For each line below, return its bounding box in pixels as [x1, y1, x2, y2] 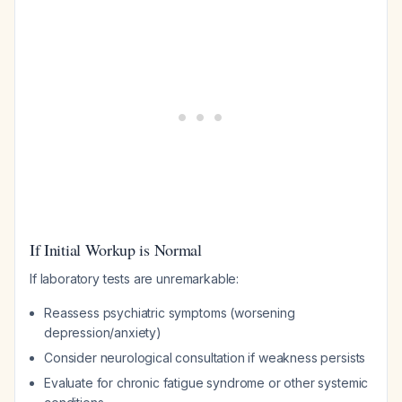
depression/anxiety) [44, 325, 162, 340]
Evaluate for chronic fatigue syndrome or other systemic [44, 375, 369, 390]
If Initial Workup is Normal [30, 239, 202, 260]
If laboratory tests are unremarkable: [30, 271, 240, 286]
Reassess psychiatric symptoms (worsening [44, 305, 295, 320]
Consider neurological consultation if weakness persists [44, 350, 366, 365]
